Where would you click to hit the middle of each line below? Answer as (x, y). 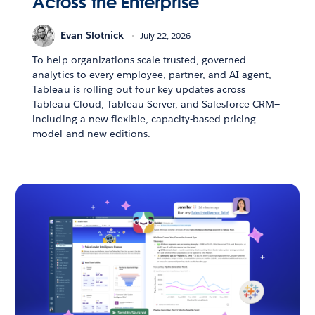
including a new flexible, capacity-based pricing (144, 118)
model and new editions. (91, 133)
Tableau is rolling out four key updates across (139, 89)
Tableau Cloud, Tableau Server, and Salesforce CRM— (156, 104)
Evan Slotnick (92, 36)
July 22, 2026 (166, 36)
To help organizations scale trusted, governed (140, 59)
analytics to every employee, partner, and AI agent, (152, 74)
